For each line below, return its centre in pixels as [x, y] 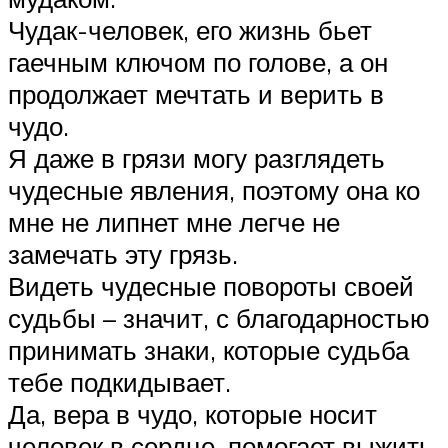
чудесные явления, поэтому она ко [214, 189]
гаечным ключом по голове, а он [198, 61]
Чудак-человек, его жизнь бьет [190, 29]
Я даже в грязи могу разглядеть [196, 157]
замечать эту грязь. [123, 253]
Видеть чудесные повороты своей [211, 285]
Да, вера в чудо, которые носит [192, 413]
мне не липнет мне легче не [174, 221]
